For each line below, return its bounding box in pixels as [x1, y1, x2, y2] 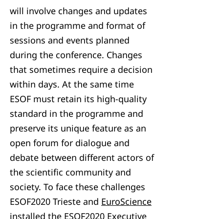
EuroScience [101, 196, 152, 207]
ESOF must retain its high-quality [10, 93, 147, 105]
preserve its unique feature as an [10, 122, 146, 134]
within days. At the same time [10, 78, 134, 90]
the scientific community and [10, 166, 131, 178]
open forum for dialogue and [10, 137, 130, 149]
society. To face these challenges [10, 181, 145, 193]
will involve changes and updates [10, 5, 147, 17]
